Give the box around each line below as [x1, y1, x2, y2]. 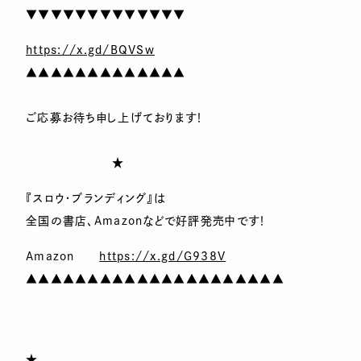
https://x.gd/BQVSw [26, 44, 156, 56]
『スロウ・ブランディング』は [26, 193, 166, 204]
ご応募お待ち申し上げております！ [26, 112, 204, 123]
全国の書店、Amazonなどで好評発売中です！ [26, 215, 267, 226]
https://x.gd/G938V [99, 251, 226, 262]
